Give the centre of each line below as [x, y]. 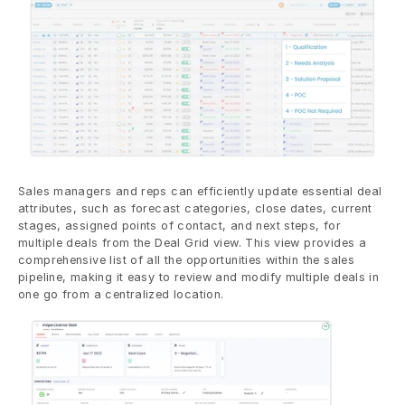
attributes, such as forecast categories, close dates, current [195, 209]
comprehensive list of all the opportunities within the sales [187, 260]
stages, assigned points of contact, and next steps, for [180, 226]
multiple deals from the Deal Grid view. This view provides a [193, 243]
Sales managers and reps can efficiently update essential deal [200, 192]
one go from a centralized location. [121, 295]
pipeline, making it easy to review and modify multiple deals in [199, 278]
